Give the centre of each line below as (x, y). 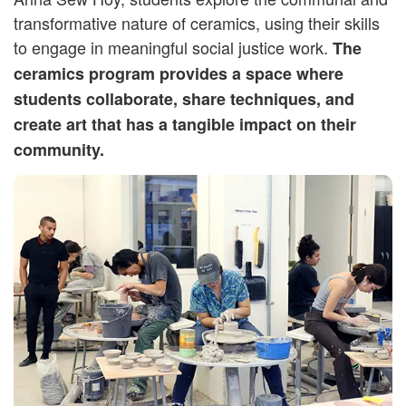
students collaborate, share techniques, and (184, 99)
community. (59, 150)
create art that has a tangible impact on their (185, 124)
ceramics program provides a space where (179, 73)
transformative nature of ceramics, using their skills (197, 23)
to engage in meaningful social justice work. (173, 47)
